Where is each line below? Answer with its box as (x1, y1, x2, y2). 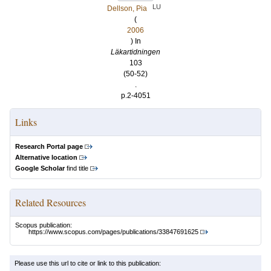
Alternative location (15, 154, 77, 161)
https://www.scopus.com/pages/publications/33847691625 (28, 228, 198, 236)
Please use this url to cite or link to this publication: (15, 260, 161, 267)
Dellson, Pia (106, 4, 147, 13)
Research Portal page (15, 143, 83, 150)
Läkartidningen (111, 48, 160, 56)
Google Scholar (15, 165, 65, 172)
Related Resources (15, 196, 86, 209)
